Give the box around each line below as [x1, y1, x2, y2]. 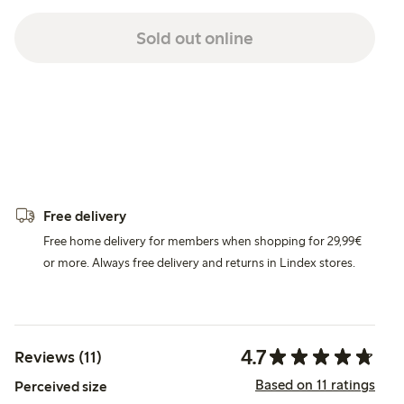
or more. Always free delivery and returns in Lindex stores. [43, 254, 355, 271]
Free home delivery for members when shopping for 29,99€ [43, 233, 362, 249]
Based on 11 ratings [255, 376, 375, 394]
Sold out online [136, 26, 253, 49]
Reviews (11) [14, 346, 102, 367]
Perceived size [14, 377, 107, 395]
